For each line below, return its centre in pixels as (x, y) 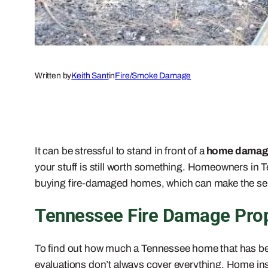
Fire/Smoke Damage (153, 75)
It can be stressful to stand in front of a (120, 151)
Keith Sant (90, 75)
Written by (53, 75)
